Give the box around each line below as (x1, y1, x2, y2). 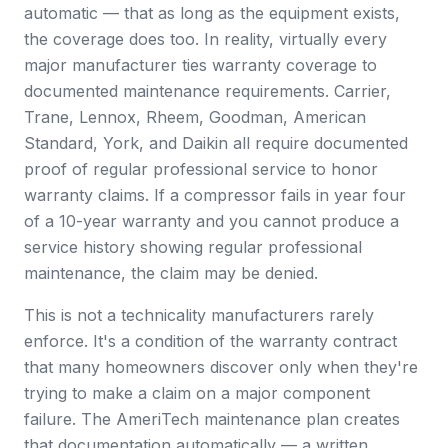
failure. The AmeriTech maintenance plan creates (24, 409, 400, 429)
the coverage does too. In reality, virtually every (24, 29, 387, 49)
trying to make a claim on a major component (24, 383, 370, 403)
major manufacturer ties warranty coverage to (24, 55, 377, 75)
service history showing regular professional (24, 237, 362, 257)
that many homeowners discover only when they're (24, 357, 418, 377)
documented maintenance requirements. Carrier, (24, 81, 391, 101)
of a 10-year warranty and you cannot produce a (24, 211, 399, 231)
